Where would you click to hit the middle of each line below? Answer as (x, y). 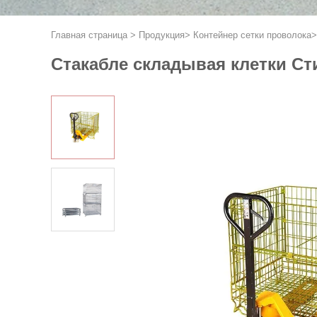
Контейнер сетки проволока (252, 35)
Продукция (162, 35)
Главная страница (89, 35)
